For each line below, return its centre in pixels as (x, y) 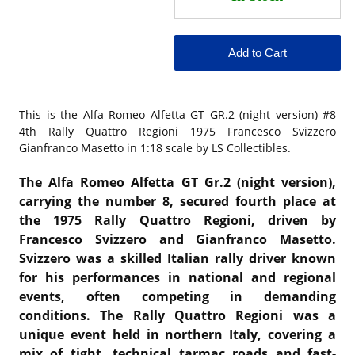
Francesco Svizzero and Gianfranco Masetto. (177, 239)
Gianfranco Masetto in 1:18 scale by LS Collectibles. (155, 147)
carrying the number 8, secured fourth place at (177, 201)
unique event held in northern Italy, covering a (177, 334)
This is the (51, 114)
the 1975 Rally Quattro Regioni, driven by (177, 220)
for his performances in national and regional (177, 277)
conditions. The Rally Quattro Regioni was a (177, 315)
